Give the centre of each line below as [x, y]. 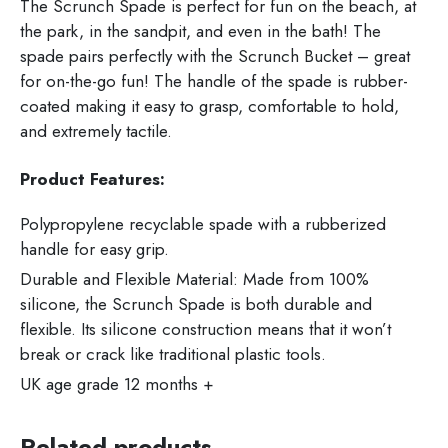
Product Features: [92, 179]
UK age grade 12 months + [117, 384]
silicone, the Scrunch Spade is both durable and [196, 304]
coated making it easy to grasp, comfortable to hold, [209, 106]
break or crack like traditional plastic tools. [173, 354]
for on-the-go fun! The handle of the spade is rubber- [214, 81]
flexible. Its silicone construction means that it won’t [205, 329]
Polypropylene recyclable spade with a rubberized [203, 224]
